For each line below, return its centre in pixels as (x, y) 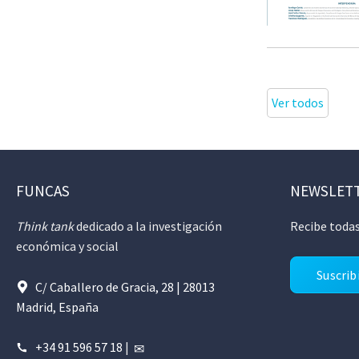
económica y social (67, 246)
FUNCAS (43, 191)
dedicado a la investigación (148, 226)
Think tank (45, 226)
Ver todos (297, 103)
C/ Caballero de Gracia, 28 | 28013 (125, 286)
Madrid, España (57, 307)
